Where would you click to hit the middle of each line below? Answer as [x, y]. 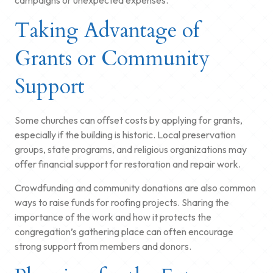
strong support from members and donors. [103, 246]
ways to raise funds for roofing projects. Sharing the [122, 202]
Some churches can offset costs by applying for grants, [129, 120]
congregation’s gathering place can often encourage [124, 231]
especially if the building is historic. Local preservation [125, 134]
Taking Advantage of [107, 30]
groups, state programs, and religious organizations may [131, 149]
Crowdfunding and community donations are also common [135, 187]
